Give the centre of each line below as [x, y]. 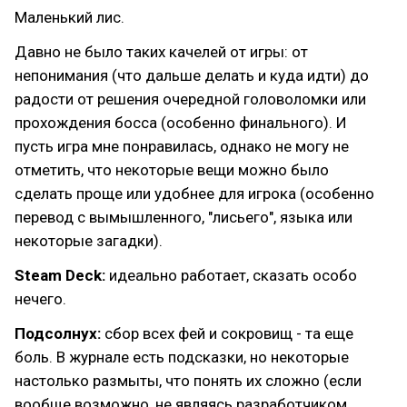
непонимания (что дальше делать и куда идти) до [192, 75]
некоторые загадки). [89, 241]
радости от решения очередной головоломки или [190, 99]
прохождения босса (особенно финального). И [181, 123]
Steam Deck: [60, 275]
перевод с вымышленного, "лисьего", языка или [184, 217]
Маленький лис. [69, 17]
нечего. [40, 299]
